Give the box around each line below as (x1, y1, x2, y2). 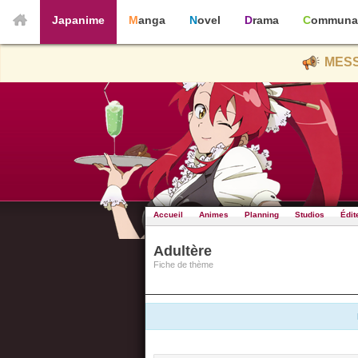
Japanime (58, 14, 105, 26)
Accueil (153, 210, 183, 219)
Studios (295, 210, 324, 219)
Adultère (153, 243, 212, 259)
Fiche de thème (153, 260, 213, 269)
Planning (245, 210, 279, 219)
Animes (199, 210, 229, 219)
